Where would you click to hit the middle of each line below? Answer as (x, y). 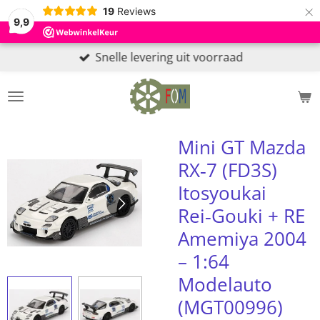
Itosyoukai (222, 193)
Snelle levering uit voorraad (169, 57)
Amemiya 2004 (242, 239)
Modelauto (225, 284)
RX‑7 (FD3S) (227, 170)
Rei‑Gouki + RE (241, 216)
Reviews (136, 11)
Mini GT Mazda (242, 147)
